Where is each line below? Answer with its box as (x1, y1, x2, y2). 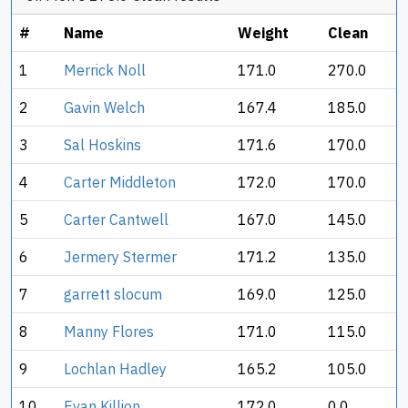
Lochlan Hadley (64, 360, 167, 378)
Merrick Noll (64, 61, 146, 79)
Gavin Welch (64, 98, 145, 117)
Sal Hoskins (64, 136, 141, 154)
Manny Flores (64, 322, 154, 341)
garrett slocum (64, 285, 162, 303)
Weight (238, 24, 289, 42)
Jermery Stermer (64, 248, 177, 266)
